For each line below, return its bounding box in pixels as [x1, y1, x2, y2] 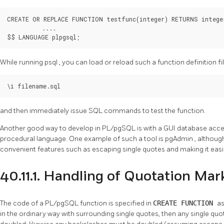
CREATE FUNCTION [153, 198, 217, 207]
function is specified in [80, 198, 153, 207]
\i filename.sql [7, 81, 60, 90]
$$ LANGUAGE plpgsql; [7, 32, 80, 41]
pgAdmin [165, 134, 194, 143]
